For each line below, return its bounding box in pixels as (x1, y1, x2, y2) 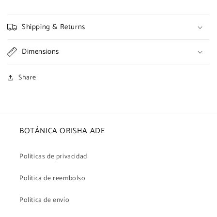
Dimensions (22, 45, 59, 58)
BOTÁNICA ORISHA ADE (19, 124, 105, 138)
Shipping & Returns (22, 20, 85, 33)
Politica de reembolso (19, 173, 86, 184)
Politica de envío (19, 195, 70, 206)
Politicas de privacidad (19, 151, 87, 162)
